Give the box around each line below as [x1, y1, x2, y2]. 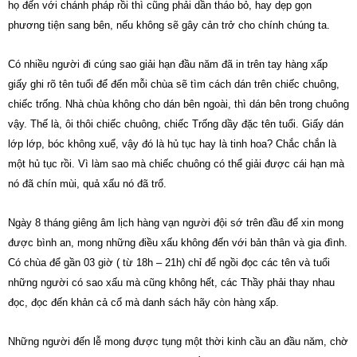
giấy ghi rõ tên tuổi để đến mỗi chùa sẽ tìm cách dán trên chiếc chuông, [8, 78, 339, 90]
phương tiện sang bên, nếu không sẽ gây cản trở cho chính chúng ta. [8, 19, 330, 31]
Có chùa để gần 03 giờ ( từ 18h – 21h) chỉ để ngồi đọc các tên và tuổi [8, 257, 330, 269]
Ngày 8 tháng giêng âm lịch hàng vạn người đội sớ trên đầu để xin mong [8, 217, 343, 229]
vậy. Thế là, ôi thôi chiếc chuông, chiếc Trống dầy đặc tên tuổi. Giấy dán [8, 118, 343, 130]
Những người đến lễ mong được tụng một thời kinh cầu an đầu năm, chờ [8, 335, 348, 347]
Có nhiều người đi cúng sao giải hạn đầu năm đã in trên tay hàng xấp [8, 58, 328, 70]
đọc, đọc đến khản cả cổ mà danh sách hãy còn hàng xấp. [8, 296, 279, 308]
